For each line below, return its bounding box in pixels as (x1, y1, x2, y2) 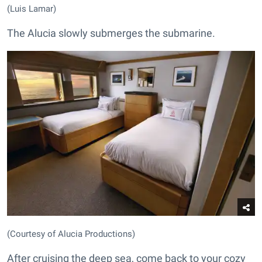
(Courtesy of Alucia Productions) (7, 229, 135, 240)
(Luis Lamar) (7, 3, 56, 14)
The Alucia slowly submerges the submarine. (7, 26, 215, 39)
